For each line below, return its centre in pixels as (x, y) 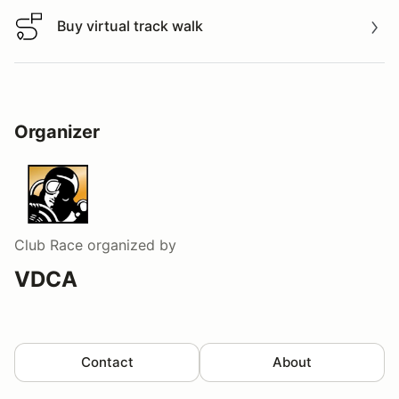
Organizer (57, 131)
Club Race (49, 244)
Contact (107, 362)
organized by (130, 244)
